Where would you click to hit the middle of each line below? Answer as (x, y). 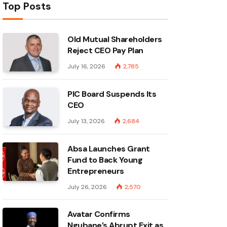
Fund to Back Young (105, 160)
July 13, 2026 (86, 121)
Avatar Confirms (99, 214)
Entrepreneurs (96, 171)
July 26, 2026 (87, 187)
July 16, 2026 (86, 66)
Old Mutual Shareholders (115, 39)
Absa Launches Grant (109, 149)
